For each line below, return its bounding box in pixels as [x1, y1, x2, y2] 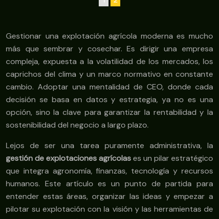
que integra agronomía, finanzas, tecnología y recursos [6, 166, 213, 176]
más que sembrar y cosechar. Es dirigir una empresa [6, 44, 213, 54]
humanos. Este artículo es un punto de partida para [6, 178, 213, 189]
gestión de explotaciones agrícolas [6, 153, 131, 164]
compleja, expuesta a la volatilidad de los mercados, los [6, 56, 213, 67]
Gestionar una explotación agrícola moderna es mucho [6, 31, 213, 42]
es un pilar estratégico [131, 153, 213, 164]
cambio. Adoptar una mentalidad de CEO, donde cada [6, 82, 213, 92]
